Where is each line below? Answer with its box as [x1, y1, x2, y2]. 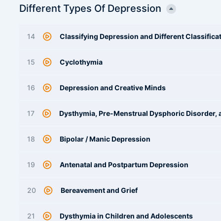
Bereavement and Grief [61, 186, 138, 194]
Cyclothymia [60, 58, 103, 66]
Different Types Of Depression [19, 2, 161, 14]
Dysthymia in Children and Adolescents [60, 212, 193, 220]
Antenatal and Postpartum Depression [60, 160, 188, 169]
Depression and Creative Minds [60, 83, 166, 92]
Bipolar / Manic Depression [60, 135, 150, 143]
